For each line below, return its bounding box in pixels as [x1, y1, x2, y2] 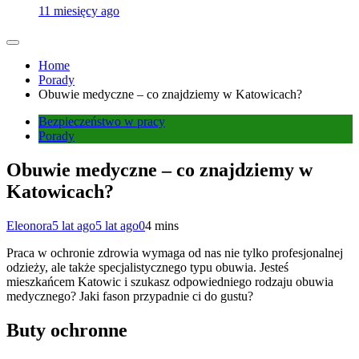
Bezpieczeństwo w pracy [38, 114, 165, 128]
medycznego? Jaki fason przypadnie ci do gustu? [6, 288, 253, 303]
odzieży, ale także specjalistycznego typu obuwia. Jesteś [6, 260, 288, 274]
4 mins [145, 218, 179, 232]
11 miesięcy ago [38, 3, 119, 18]
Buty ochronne [6, 319, 127, 341]
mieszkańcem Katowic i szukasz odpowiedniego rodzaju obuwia [6, 274, 333, 288]
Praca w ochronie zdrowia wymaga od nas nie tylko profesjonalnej [6, 245, 343, 260]
